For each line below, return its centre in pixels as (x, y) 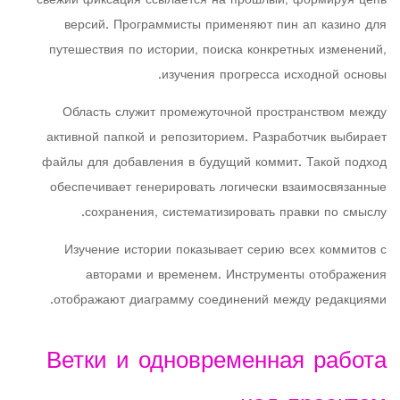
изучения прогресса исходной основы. (274, 75)
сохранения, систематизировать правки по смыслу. (236, 213)
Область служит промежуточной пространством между (225, 113)
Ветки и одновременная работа (217, 362)
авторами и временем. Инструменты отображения (236, 275)
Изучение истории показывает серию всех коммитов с (225, 250)
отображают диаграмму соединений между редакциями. (220, 300)
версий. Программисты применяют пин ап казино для (225, 25)
